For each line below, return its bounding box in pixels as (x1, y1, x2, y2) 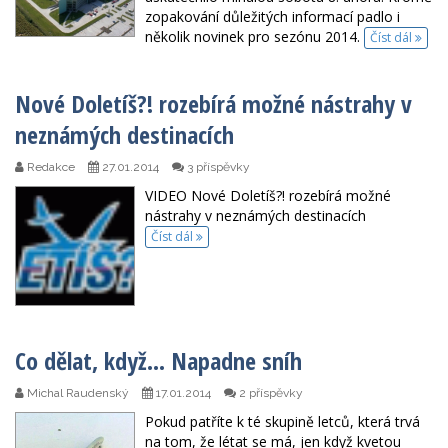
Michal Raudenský (24, 385, 129, 400)
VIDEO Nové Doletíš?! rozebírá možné (145, 185, 391, 205)
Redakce (24, 159, 75, 174)
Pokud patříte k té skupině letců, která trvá (145, 411, 420, 431)
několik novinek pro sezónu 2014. (145, 26, 364, 46)
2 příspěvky (236, 385, 303, 400)
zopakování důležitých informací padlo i (145, 6, 400, 26)
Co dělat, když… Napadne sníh (15, 343, 302, 377)
